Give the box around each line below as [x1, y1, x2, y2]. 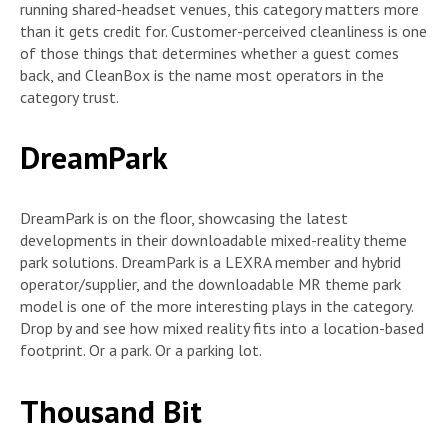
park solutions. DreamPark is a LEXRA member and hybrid [20, 252, 401, 273]
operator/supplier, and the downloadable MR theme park [20, 274, 401, 295]
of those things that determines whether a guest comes [20, 42, 399, 63]
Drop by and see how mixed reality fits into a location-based [20, 318, 424, 339]
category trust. [20, 86, 119, 107]
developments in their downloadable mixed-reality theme [20, 230, 407, 251]
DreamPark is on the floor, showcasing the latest [20, 208, 348, 229]
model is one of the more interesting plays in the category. [20, 296, 413, 317]
